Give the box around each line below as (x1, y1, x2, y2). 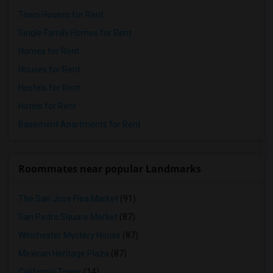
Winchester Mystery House (18, 230, 121, 240)
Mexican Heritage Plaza (18, 249, 109, 258)
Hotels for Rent (18, 101, 76, 111)
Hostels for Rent (18, 83, 80, 93)
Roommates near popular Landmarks (18, 162, 201, 175)
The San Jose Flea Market (18, 194, 118, 204)
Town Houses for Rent (18, 10, 104, 19)
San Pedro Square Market (18, 212, 118, 222)
